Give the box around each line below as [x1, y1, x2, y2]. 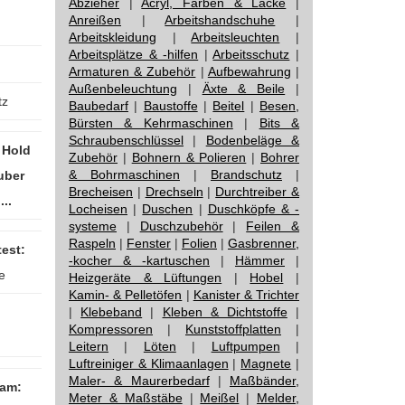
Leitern [69, 339, 108, 353]
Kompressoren [69, 322, 153, 336]
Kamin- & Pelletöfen [69, 287, 183, 302]
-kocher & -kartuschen [69, 253, 210, 268]
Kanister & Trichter [193, 287, 300, 302]
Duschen [142, 202, 193, 216]
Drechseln [145, 184, 203, 199]
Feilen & [246, 219, 300, 233]
